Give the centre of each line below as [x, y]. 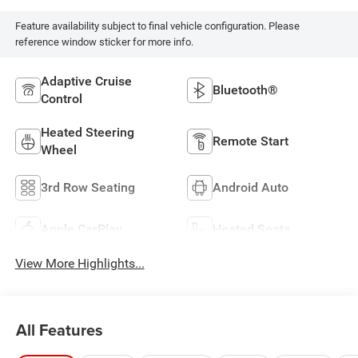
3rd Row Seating [88, 187]
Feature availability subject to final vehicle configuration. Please [157, 26]
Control [61, 98]
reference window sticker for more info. [104, 42]
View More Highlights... [80, 263]
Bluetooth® [245, 89]
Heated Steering [87, 132]
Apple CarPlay [81, 229]
